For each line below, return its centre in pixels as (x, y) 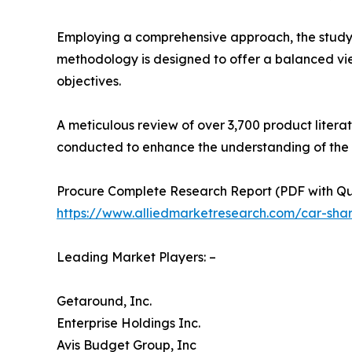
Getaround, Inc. (104, 301)
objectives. (89, 81)
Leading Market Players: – (136, 257)
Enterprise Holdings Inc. (128, 323)
